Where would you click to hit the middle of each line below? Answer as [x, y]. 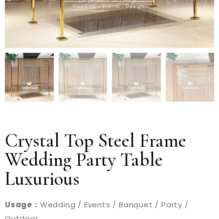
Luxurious [42, 178]
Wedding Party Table [84, 159]
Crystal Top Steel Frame [96, 140]
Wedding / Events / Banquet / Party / [114, 204]
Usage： [22, 204]
